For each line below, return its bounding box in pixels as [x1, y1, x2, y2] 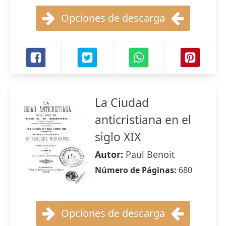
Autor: [95, 148, 126, 160]
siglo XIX [95, 129, 141, 145]
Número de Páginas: [95, 164, 179, 176]
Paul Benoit [126, 148, 175, 160]
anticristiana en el [95, 111, 191, 128]
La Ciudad [95, 94, 149, 110]
